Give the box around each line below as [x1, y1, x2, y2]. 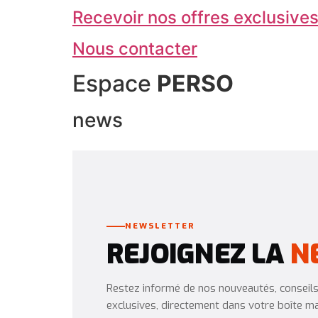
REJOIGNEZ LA [106, 236, 291, 273]
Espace [72, 69, 157, 97]
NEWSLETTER [125, 220, 196, 231]
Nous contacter [72, 38, 197, 59]
